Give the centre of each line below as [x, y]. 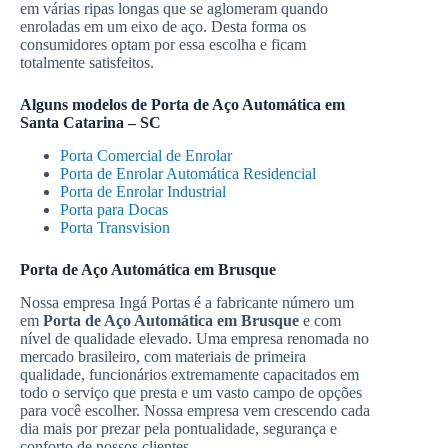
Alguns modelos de [85, 105]
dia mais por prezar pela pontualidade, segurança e [178, 428]
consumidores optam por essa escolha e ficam [163, 45]
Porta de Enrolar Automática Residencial [188, 173]
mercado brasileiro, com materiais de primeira [163, 356]
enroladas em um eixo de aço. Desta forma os [163, 27]
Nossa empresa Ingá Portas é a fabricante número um [187, 302]
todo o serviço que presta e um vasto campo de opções [191, 392]
